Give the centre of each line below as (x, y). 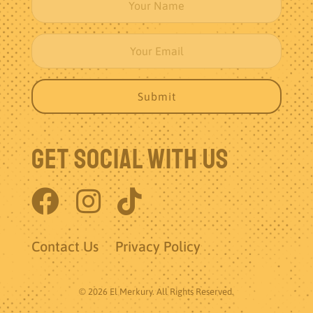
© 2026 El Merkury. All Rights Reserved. (156, 292)
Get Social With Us (130, 160)
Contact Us (65, 247)
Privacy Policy (158, 247)
